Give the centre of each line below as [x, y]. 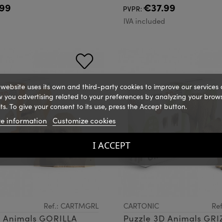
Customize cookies [84, 120]
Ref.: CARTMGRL [71, 206]
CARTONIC [141, 206]
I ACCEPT [111, 145]
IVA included [144, 21]
